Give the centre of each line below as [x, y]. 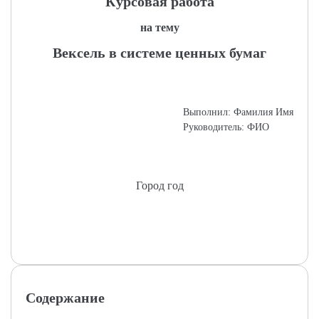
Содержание [65, 298]
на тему [159, 27]
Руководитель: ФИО [226, 127]
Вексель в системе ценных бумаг [159, 53]
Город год [159, 185]
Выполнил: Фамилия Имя [238, 112]
